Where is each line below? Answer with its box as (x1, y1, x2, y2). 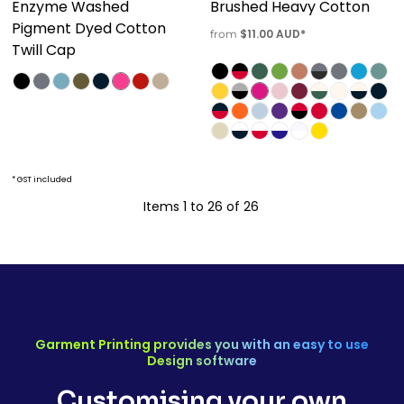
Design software (147, 352, 257, 371)
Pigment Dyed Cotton (12, 18, 166, 40)
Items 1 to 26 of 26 (142, 197, 259, 216)
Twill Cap (12, 40, 76, 61)
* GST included (12, 174, 72, 186)
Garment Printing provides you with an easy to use (35, 335, 369, 354)
